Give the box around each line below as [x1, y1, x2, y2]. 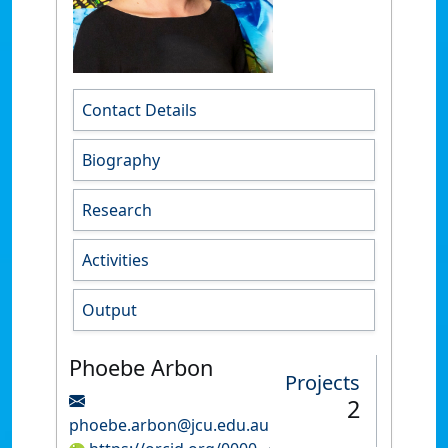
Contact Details [82, 99, 197, 121]
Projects [285, 369, 360, 396]
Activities [82, 249, 149, 271]
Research [82, 199, 152, 221]
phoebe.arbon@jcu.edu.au [69, 414, 269, 436]
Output [82, 299, 137, 321]
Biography [82, 149, 160, 171]
